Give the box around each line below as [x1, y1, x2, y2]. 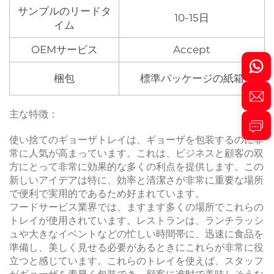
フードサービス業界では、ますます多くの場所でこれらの [9, 201, 264, 213]
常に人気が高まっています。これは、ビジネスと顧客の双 [9, 147, 264, 159]
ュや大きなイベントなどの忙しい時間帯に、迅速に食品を [9, 228, 264, 240]
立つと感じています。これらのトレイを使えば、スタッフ [9, 254, 264, 267]
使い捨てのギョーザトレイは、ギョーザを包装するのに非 [9, 133, 264, 146]
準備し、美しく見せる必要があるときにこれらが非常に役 [9, 241, 264, 253]
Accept [173, 43, 210, 56]
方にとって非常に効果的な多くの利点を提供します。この [9, 160, 264, 172]
